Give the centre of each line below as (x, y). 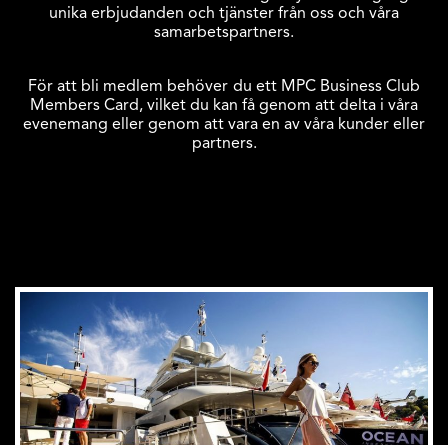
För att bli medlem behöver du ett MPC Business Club (224, 86)
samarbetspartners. (224, 32)
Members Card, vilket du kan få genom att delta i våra (224, 105)
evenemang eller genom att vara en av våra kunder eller (224, 124)
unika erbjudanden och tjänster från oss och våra (224, 13)
